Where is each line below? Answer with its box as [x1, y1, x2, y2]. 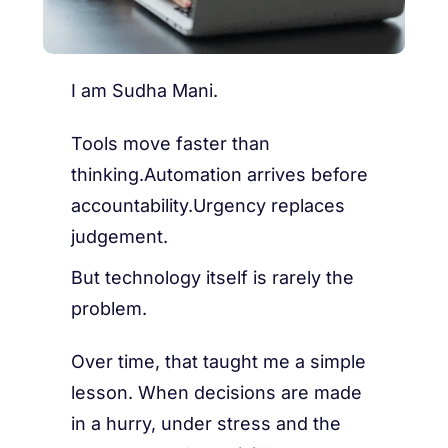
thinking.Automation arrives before [71, 163, 369, 185]
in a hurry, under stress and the [71, 412, 342, 434]
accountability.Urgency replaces [71, 194, 346, 216]
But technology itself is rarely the [71, 266, 355, 288]
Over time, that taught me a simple [71, 350, 367, 372]
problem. [71, 297, 148, 319]
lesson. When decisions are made [71, 381, 363, 403]
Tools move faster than [71, 132, 271, 154]
